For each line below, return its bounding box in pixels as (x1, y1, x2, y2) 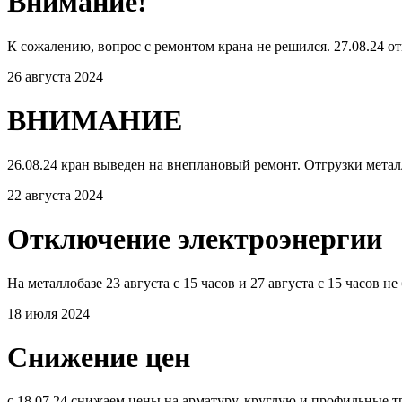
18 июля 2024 (7, 305, 90, 321)
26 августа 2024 (7, 68, 103, 84)
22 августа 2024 (7, 187, 103, 203)
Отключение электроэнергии (7, 223, 382, 256)
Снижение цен (7, 340, 190, 373)
